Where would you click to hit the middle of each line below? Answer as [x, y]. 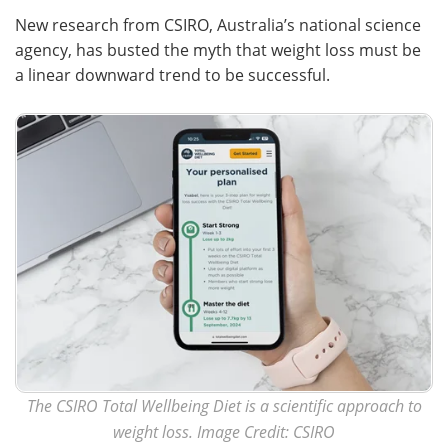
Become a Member [335, 84]
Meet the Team [111, 38]
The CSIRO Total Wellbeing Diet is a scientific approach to [224, 405]
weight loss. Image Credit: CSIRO [224, 431]
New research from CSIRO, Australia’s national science [218, 24]
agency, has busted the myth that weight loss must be [218, 49]
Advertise [335, 38]
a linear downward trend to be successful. [172, 74]
